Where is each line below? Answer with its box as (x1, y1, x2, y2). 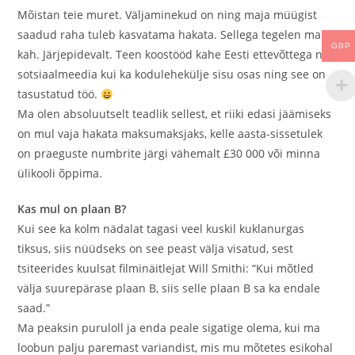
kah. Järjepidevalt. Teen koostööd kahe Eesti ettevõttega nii (17, 47, 330, 63)
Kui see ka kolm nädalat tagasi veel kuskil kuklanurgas (17, 221, 305, 237)
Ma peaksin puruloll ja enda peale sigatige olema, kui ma (17, 320, 321, 336)
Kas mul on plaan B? (17, 201, 127, 217)
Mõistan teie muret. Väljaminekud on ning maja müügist (17, 7, 318, 23)
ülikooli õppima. (17, 166, 103, 181)
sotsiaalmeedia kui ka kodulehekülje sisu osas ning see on (17, 67, 326, 82)
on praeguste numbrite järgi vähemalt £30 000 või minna (17, 146, 321, 162)
